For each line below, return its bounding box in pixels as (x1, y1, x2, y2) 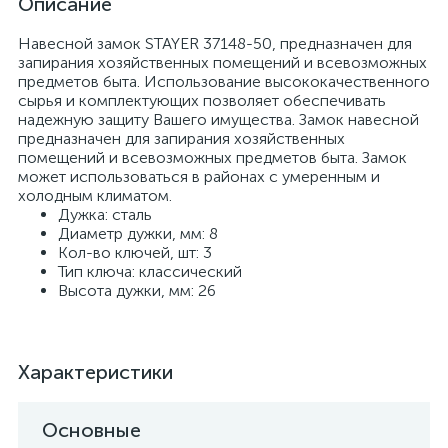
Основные (42, 418, 141, 442)
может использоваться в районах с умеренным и (18, 167, 380, 186)
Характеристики (18, 360, 173, 384)
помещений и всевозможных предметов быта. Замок (18, 148, 407, 167)
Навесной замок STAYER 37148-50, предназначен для (18, 34, 412, 53)
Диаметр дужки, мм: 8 (58, 224, 218, 243)
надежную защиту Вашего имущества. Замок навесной (18, 110, 419, 129)
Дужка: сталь (58, 205, 152, 224)
